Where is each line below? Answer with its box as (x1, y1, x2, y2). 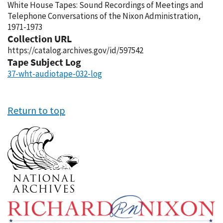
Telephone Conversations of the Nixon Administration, (7, 10, 201, 21)
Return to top (7, 104, 65, 116)
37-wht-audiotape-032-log (7, 68, 102, 79)
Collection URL (7, 32, 72, 45)
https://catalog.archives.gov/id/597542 (7, 45, 143, 56)
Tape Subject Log (7, 56, 81, 68)
